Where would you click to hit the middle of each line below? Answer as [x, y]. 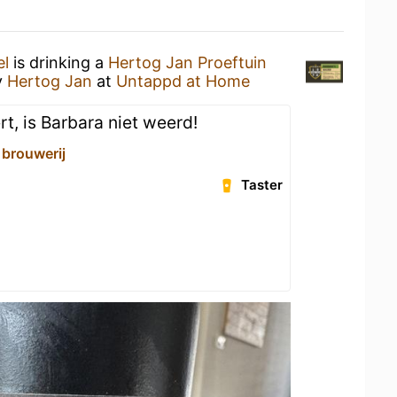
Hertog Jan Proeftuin [187, 62]
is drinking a [58, 62]
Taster [262, 185]
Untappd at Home [183, 81]
